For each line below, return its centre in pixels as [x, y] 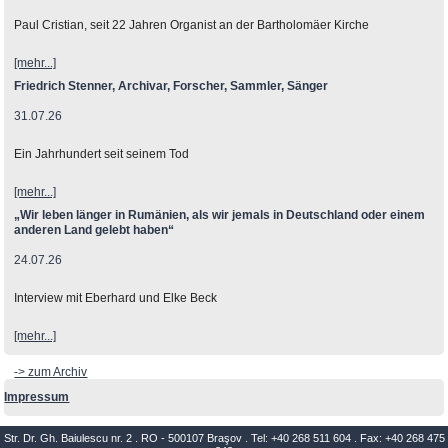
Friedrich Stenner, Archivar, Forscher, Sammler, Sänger [171, 85]
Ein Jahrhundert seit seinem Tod [102, 153]
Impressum [37, 396]
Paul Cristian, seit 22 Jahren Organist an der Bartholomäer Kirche [192, 24]
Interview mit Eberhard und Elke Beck [116, 297]
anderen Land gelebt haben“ [94, 229]
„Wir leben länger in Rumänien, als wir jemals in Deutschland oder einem [220, 214]
